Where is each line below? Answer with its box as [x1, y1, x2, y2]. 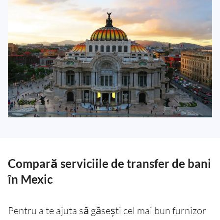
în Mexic [8, 172, 53, 187]
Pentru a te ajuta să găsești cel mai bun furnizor [8, 204, 206, 217]
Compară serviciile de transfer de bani [8, 156, 211, 171]
